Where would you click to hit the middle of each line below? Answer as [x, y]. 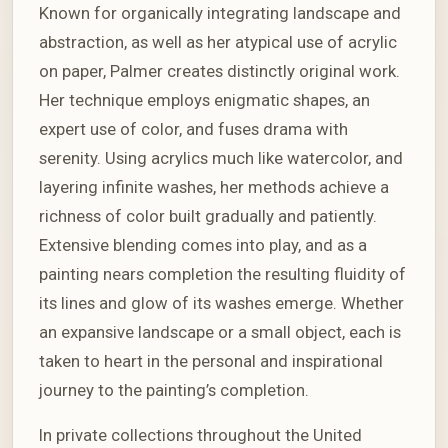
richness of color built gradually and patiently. [208, 216]
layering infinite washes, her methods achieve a [214, 187]
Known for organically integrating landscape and [220, 13]
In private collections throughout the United [200, 435]
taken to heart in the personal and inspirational [211, 361]
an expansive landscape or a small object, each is [220, 332]
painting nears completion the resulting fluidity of [222, 274]
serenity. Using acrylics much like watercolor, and [221, 158]
